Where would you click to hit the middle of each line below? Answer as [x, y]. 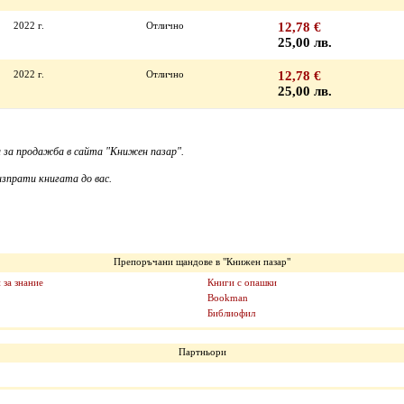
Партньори [202, 352]
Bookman [228, 298]
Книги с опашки [242, 282]
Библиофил [231, 313]
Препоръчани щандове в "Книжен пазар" [202, 262]
